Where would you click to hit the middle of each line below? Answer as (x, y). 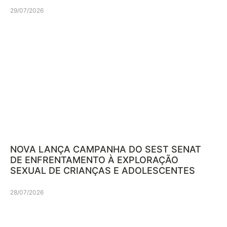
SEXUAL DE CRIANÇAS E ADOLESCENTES (103, 170)
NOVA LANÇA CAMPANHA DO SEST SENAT (106, 149)
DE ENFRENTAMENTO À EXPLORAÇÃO (94, 160)
